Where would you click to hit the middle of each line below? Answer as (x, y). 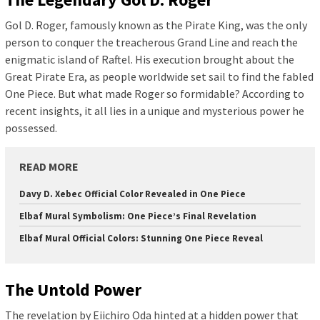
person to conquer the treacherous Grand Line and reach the (151, 42)
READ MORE (49, 167)
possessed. (31, 128)
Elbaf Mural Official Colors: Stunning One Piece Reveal (141, 239)
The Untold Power (73, 289)
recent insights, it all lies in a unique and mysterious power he (155, 111)
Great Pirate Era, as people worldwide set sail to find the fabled (159, 77)
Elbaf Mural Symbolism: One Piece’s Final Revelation (138, 216)
